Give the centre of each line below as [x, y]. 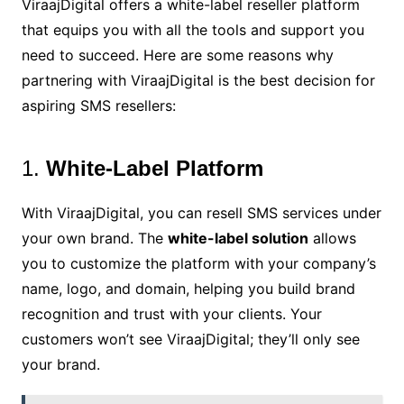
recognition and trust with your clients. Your [171, 314]
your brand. [60, 364]
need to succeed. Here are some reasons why [177, 55]
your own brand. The [94, 238]
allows [332, 238]
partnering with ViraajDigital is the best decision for [198, 80]
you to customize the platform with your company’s [198, 263]
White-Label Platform [154, 168]
